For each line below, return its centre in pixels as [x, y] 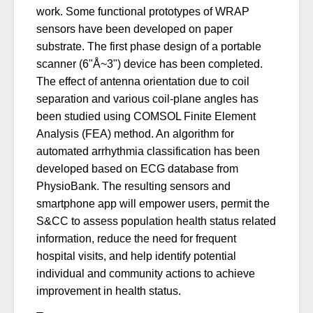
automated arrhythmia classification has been [148, 151]
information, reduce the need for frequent [136, 239]
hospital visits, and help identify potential [136, 256]
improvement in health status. [109, 291]
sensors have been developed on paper [134, 29]
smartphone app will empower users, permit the [153, 204]
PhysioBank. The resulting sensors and [133, 186]
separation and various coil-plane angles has [147, 99]
